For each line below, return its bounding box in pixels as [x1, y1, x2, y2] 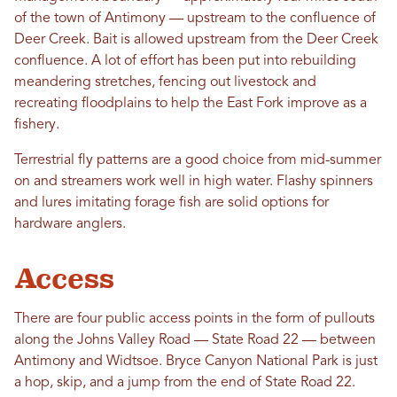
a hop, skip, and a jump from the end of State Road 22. [14, 376, 355, 391]
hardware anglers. [14, 217, 126, 232]
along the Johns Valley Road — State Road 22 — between [14, 333, 376, 348]
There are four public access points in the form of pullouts [14, 312, 375, 327]
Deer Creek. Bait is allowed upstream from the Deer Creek [14, 33, 378, 48]
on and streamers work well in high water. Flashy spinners [14, 175, 373, 190]
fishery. [14, 118, 59, 133]
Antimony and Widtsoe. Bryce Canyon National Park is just [14, 354, 378, 370]
